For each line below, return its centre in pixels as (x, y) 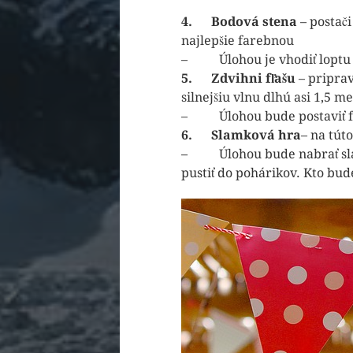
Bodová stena (256, 22)
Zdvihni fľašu (255, 79)
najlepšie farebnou (238, 41)
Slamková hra (256, 136)
